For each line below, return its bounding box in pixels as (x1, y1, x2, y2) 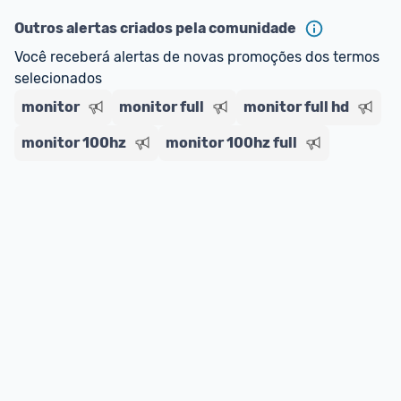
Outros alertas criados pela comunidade (14, 20, 296, 37)
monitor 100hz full (166, 134, 297, 151)
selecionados (14, 70, 102, 87)
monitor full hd (243, 98, 349, 115)
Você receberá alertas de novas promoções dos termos (14, 48, 380, 65)
